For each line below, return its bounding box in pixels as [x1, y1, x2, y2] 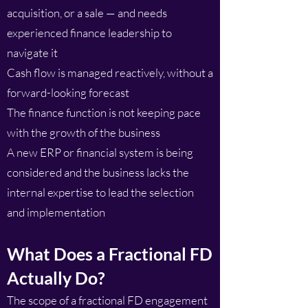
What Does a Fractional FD [7, 243, 212, 264]
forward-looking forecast [7, 85, 129, 100]
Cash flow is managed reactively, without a [7, 65, 213, 80]
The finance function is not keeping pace [7, 105, 201, 120]
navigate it [7, 45, 58, 60]
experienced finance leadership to [7, 25, 172, 40]
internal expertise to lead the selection [7, 185, 194, 199]
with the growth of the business [7, 125, 160, 140]
